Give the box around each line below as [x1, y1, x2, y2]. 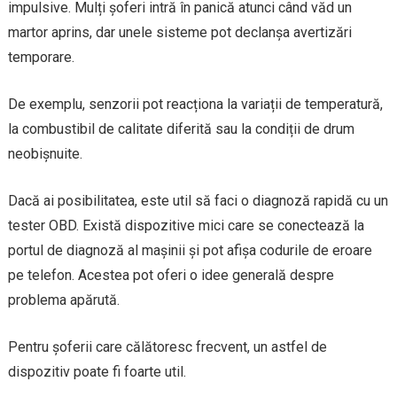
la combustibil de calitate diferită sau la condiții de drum [7, 120, 354, 137]
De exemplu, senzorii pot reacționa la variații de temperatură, [7, 95, 383, 113]
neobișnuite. [7, 144, 82, 162]
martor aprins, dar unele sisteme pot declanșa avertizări [7, 23, 352, 41]
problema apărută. [7, 291, 120, 308]
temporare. [7, 48, 74, 66]
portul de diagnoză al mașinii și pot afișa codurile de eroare [7, 241, 372, 259]
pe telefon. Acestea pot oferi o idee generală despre [7, 266, 334, 284]
